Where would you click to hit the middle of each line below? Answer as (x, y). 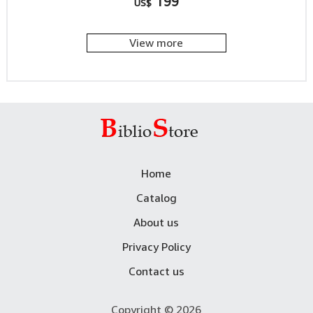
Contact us (156, 271)
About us (156, 222)
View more (156, 43)
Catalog (156, 198)
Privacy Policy (156, 247)
